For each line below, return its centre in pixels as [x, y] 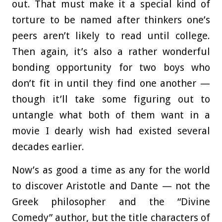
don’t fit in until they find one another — [111, 83]
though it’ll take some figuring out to [111, 99]
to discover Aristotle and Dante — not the [111, 186]
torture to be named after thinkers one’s [111, 20]
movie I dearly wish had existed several [111, 131]
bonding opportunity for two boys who [111, 68]
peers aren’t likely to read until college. [111, 36]
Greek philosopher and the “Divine [111, 202]
